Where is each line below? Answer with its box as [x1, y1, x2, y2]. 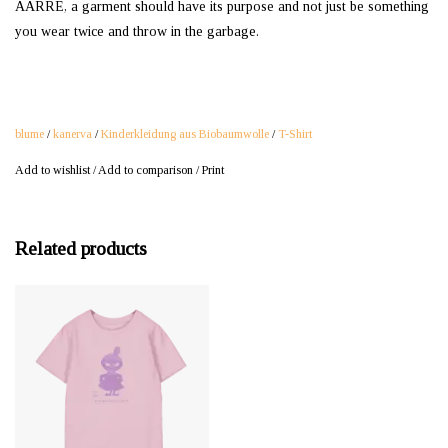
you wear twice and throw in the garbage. [15, 24, 259, 40]
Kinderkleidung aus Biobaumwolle [101, 127, 269, 142]
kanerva [53, 127, 92, 142]
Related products [15, 238, 147, 260]
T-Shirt [278, 127, 312, 142]
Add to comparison [98, 163, 196, 178]
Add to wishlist [15, 163, 90, 178]
